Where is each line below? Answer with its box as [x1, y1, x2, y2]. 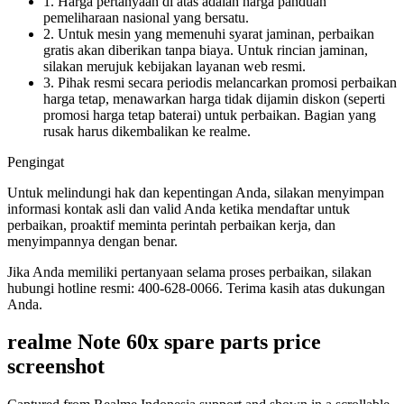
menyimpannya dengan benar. [7, 233, 178, 249]
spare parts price [159, 330, 321, 354]
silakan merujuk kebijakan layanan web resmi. [43, 58, 306, 74]
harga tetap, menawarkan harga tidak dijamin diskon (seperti [43, 90, 385, 106]
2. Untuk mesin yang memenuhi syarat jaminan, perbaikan [43, 25, 374, 41]
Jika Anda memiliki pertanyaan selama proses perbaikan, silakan [7, 263, 372, 280]
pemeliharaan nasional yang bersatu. [43, 9, 249, 25]
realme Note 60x [7, 330, 159, 354]
